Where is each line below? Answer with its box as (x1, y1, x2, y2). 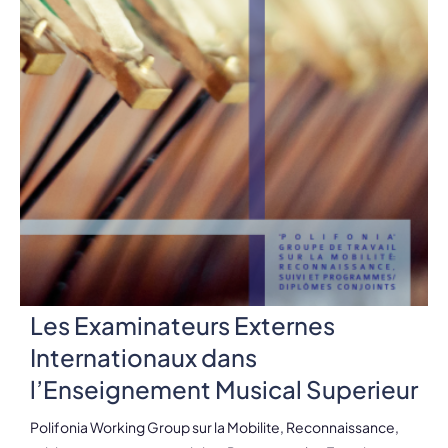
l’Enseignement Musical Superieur (30, 373, 418, 404)
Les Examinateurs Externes (30, 309, 335, 340)
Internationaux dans (30, 341, 257, 372)
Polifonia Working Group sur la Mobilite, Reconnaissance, (30, 417, 399, 436)
